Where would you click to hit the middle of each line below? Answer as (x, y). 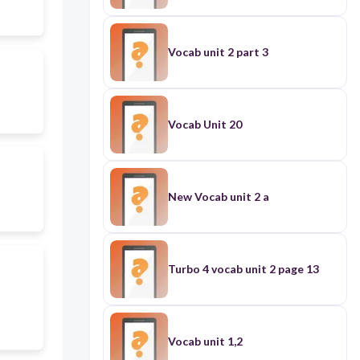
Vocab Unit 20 (205, 125)
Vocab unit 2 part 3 (218, 52)
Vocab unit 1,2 (205, 342)
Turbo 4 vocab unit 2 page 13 (243, 269)
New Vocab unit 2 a (218, 197)
